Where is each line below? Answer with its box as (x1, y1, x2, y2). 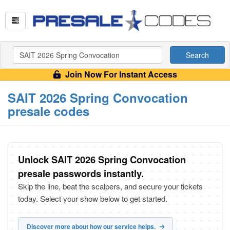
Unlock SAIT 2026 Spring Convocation (18, 152, 186, 166)
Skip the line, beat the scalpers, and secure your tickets (18, 181, 203, 191)
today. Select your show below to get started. (18, 193, 167, 204)
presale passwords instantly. (18, 166, 144, 180)
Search (186, 50, 209, 60)
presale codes (8, 102, 89, 120)
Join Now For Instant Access (63, 68, 177, 80)
